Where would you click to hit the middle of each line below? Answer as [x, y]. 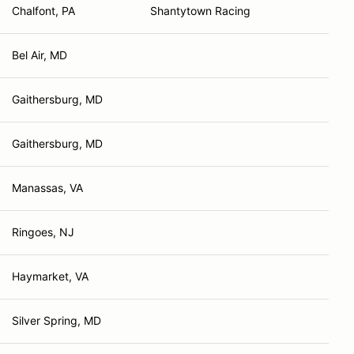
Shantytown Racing [200, 11]
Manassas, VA [47, 188]
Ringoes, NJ [43, 232]
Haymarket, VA [50, 276]
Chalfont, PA [43, 11]
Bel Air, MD [40, 55]
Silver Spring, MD [56, 320]
